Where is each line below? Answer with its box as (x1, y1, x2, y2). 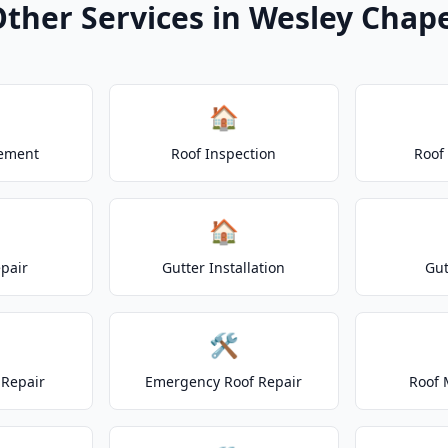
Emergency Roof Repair (145, 372, 303, 391)
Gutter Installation (162, 258, 286, 277)
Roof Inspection (171, 144, 277, 163)
